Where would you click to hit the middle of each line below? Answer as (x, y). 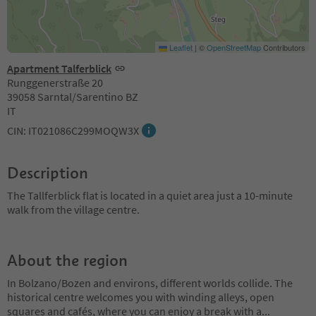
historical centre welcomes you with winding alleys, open (141, 297)
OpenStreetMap (234, 47)
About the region (67, 260)
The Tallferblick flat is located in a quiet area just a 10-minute (150, 195)
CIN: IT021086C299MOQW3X (73, 130)
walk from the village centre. (73, 209)
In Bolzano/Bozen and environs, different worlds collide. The (150, 282)
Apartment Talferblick (59, 68)
